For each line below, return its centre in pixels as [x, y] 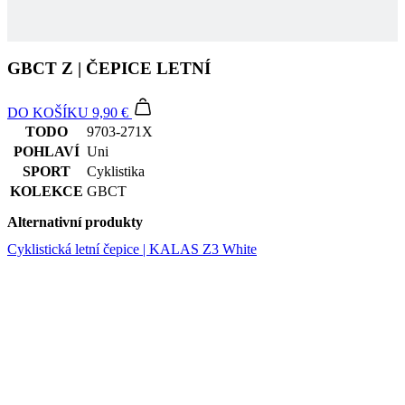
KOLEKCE [47, 113]
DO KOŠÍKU [48, 34]
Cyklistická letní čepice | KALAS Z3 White [132, 172]
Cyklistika [116, 93]
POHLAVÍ [47, 73]
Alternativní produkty [75, 144]
